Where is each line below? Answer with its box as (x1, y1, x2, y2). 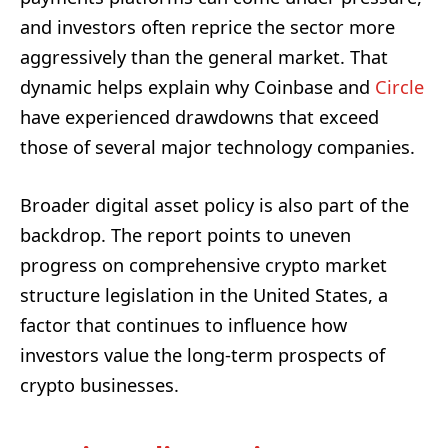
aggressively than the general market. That (20, 45, 388, 70)
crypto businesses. (20, 373, 179, 398)
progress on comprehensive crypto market (20, 253, 387, 278)
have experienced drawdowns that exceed (20, 105, 379, 130)
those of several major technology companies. (20, 135, 415, 160)
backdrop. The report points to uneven (20, 223, 351, 248)
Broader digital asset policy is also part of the (20, 193, 409, 218)
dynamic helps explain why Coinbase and (20, 75, 375, 100)
